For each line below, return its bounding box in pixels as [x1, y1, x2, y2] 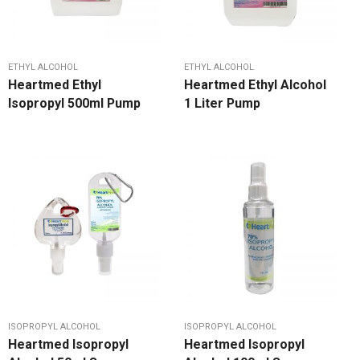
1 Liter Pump [184, 96, 260, 112]
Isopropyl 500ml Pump [8, 96, 141, 112]
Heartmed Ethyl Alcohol [184, 77, 326, 93]
